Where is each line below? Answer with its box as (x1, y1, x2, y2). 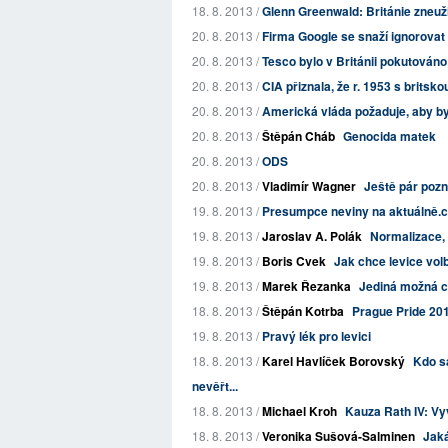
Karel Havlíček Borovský (262, 352, 405, 370)
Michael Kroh (262, 402, 337, 420)
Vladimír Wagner (262, 177, 356, 195)
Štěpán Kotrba (262, 302, 344, 320)
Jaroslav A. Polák (262, 227, 362, 245)
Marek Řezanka (262, 277, 351, 295)
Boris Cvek (262, 252, 326, 270)
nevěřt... (192, 377, 238, 395)
